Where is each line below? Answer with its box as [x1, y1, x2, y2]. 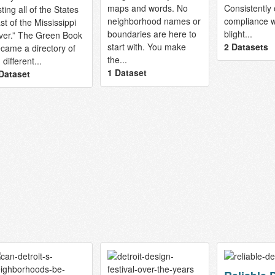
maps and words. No [107, 2, 188, 15]
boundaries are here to [107, 28, 196, 41]
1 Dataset [107, 66, 147, 79]
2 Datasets [223, 41, 268, 53]
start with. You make [107, 41, 186, 53]
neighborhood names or [107, 15, 201, 28]
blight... [223, 28, 252, 41]
